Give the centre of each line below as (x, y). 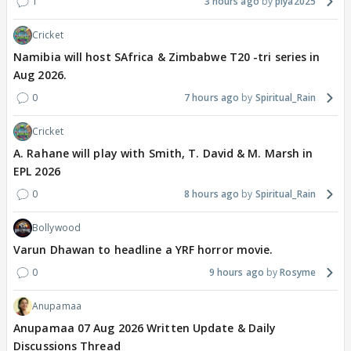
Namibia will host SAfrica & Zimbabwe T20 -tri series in (167, 57)
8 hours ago (212, 194)
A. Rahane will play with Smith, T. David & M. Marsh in (163, 154)
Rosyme (298, 273)
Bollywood (56, 228)
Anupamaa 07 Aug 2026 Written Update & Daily (145, 328)
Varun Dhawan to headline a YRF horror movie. (143, 250)
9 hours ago (236, 273)
